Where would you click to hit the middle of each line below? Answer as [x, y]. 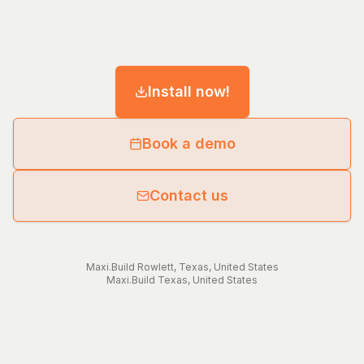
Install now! [188, 92]
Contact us [188, 196]
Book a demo [188, 144]
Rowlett [155, 267]
